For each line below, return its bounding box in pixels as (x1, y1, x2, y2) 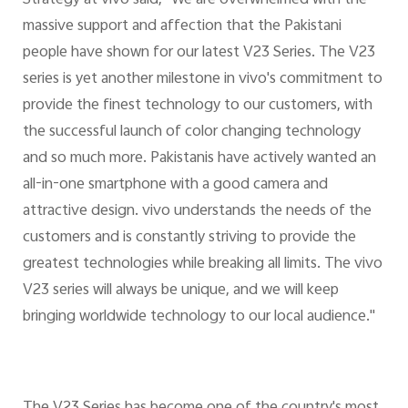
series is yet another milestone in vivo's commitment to (22, 66, 382, 93)
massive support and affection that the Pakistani (22, 14, 342, 40)
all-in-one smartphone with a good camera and (22, 172, 328, 199)
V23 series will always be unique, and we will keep (22, 278, 339, 304)
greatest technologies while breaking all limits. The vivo (22, 251, 382, 278)
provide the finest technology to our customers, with (22, 93, 372, 119)
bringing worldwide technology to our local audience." (22, 304, 375, 331)
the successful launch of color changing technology (22, 119, 361, 146)
